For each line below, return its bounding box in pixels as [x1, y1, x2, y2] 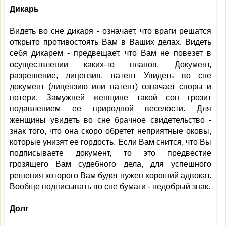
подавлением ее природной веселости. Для [10, 104, 211, 113]
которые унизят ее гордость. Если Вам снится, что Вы [10, 138, 211, 146]
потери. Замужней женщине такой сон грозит [10, 93, 211, 102]
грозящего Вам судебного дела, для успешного [10, 160, 211, 168]
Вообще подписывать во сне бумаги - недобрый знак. [10, 182, 210, 191]
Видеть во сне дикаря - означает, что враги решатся [10, 27, 211, 35]
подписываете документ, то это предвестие [10, 149, 211, 157]
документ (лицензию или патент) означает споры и [10, 82, 211, 91]
